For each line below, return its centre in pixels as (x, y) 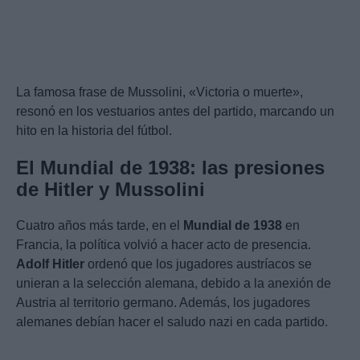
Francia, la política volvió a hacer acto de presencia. (164, 245)
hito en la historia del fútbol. (94, 131)
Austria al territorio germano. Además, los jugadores (163, 303)
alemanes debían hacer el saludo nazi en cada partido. (172, 322)
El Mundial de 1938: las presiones (170, 168)
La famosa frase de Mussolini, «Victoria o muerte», (160, 92)
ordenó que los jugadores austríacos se (198, 264)
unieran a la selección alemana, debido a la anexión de (174, 284)
